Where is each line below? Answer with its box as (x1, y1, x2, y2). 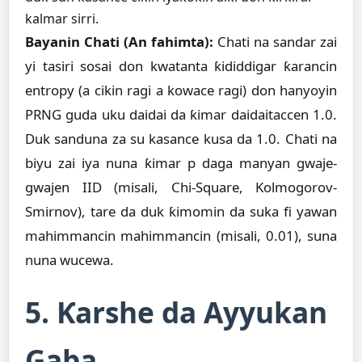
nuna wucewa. (25, 250, 114, 269)
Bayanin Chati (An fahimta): (25, 32, 213, 51)
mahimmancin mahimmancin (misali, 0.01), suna (25, 226, 337, 245)
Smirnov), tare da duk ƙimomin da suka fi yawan (25, 202, 337, 221)
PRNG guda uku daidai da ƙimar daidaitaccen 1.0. (25, 105, 337, 124)
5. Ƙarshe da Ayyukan (25, 293, 327, 331)
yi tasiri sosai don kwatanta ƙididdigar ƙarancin (25, 57, 337, 75)
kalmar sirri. (25, 10, 99, 27)
